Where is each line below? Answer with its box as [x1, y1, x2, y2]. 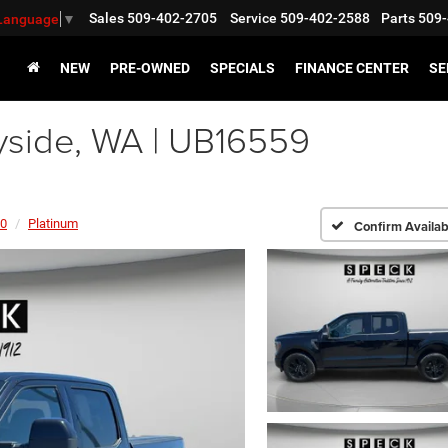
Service [230, 10, 277, 27]
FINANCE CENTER [295, 59, 409, 76]
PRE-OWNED [110, 59, 190, 76]
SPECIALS [210, 59, 275, 76]
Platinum [28, 216, 78, 231]
